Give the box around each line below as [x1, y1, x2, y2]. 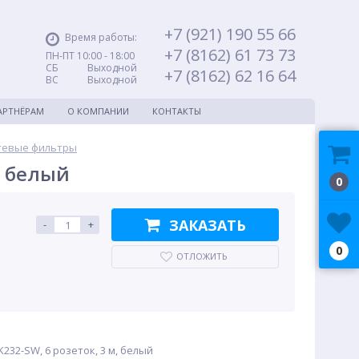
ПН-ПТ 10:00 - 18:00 [46, 49, 135, 63]
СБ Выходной [46, 61, 137, 75]
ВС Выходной [46, 73, 137, 87]
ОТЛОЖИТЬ [176, 250, 228, 262]
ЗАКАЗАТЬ [168, 215, 246, 235]
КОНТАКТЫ [152, 105, 201, 117]
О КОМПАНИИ [67, 105, 129, 117]
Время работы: [65, 30, 137, 44]
